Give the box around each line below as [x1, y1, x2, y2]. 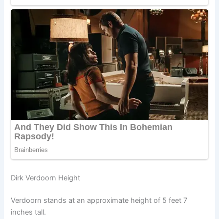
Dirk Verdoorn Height [11, 173, 81, 182]
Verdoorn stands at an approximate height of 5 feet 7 [11, 196, 188, 205]
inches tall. [11, 207, 46, 217]
